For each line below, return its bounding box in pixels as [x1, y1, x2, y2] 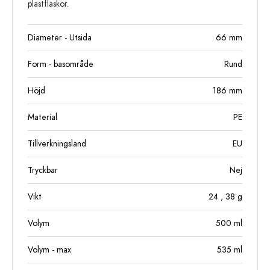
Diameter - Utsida [28, 32, 92, 43]
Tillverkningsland [28, 138, 86, 149]
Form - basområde [28, 58, 93, 70]
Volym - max [28, 244, 71, 256]
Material [28, 111, 57, 123]
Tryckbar [28, 165, 58, 176]
